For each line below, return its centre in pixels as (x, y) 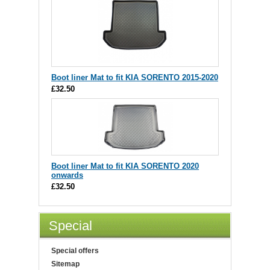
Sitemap (65, 264)
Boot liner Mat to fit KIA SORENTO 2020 (125, 166)
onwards (67, 175)
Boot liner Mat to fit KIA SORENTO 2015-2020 (135, 77)
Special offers (75, 250)
